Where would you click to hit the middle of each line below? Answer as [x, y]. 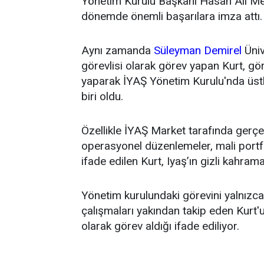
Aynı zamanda [118, 50]
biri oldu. [102, 96]
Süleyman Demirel [198, 50]
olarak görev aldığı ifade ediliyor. [160, 226]
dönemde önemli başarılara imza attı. [172, 16]
